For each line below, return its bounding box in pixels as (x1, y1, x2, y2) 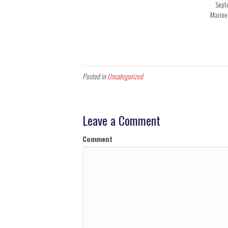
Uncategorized (107, 71, 143, 81)
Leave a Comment (82, 111, 160, 129)
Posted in (82, 71, 107, 81)
